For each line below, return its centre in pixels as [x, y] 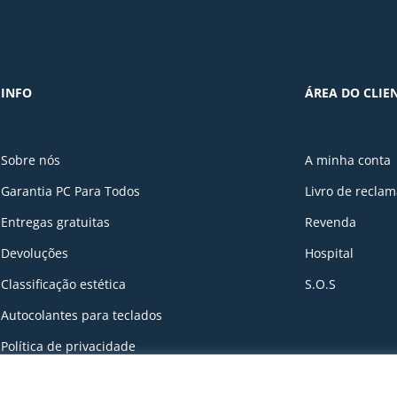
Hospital [329, 253]
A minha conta [348, 160]
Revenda [331, 222]
